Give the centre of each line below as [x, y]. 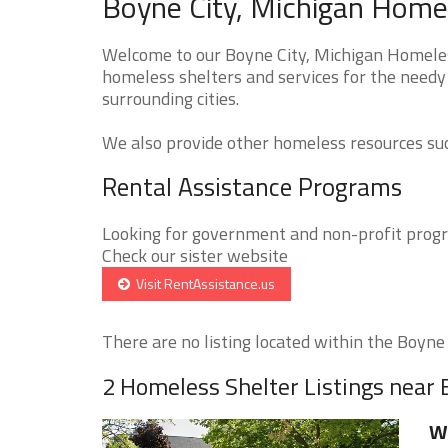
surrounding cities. [170, 98]
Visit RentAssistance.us [202, 283]
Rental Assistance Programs [252, 186]
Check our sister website [195, 255]
